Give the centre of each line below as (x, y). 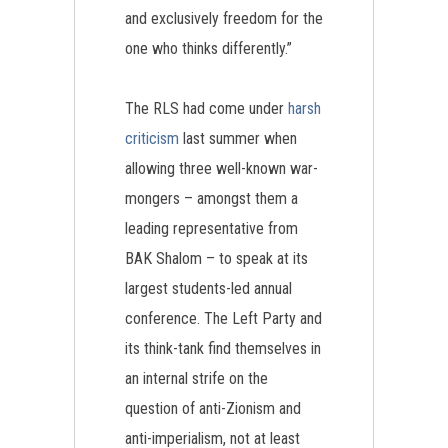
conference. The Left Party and (223, 318)
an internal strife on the (196, 378)
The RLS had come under (206, 108)
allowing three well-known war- (221, 168)
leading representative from (211, 228)
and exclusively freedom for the (224, 18)
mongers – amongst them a (211, 198)
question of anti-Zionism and (213, 408)
